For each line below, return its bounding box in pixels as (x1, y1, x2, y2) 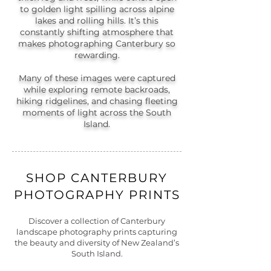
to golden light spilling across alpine (19, 4, 174, 15)
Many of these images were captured (18, 73, 175, 83)
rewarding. (74, 50, 120, 60)
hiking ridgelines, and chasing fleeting (16, 96, 178, 106)
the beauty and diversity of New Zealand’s (15, 238, 179, 247)
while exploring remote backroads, (24, 84, 170, 95)
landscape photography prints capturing (16, 227, 177, 237)
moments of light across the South (22, 107, 171, 118)
